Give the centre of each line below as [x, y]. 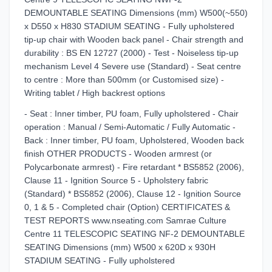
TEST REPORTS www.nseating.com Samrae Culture [125, 220]
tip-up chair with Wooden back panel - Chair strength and [134, 39]
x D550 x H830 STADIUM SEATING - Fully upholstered [129, 26]
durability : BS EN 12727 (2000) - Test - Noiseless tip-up [131, 53]
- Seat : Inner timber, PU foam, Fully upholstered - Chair [131, 114]
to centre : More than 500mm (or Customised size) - [124, 80]
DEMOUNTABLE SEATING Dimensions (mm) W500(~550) [136, 13]
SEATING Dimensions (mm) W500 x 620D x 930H [120, 247]
